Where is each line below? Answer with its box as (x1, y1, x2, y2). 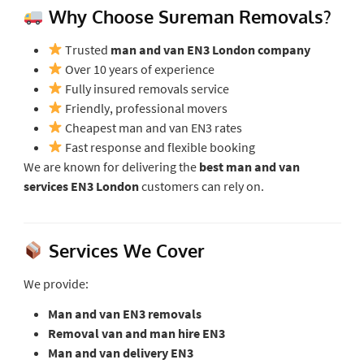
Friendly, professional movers (62, 99, 227, 116)
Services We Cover (43, 238, 205, 262)
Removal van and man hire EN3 (47, 324, 225, 341)
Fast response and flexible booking (62, 138, 255, 155)
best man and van (198, 158, 300, 175)
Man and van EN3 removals (47, 305, 201, 322)
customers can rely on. (138, 177, 264, 194)
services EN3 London (23, 177, 139, 194)
